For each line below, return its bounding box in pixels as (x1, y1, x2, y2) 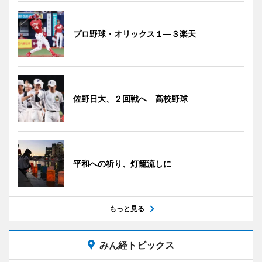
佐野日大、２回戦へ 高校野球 (73, 94, 188, 104)
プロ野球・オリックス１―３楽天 (73, 29, 196, 39)
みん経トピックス (99, 239, 174, 251)
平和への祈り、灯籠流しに (73, 158, 171, 168)
